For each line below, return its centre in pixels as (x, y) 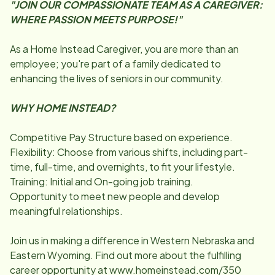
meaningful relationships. (66, 211)
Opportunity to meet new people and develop (115, 196)
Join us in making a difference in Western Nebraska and (132, 240)
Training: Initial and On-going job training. (102, 181)
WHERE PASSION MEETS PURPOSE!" (96, 19)
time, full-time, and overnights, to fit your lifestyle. (122, 167)
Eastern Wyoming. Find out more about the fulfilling (126, 255)
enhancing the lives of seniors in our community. (117, 78)
